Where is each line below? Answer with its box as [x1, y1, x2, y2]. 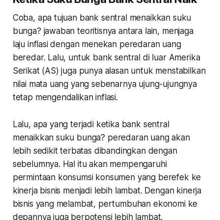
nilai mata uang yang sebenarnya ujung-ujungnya [12, 79, 197, 89]
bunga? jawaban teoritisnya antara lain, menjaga [12, 26, 193, 36]
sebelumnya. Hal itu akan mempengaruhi [12, 159, 167, 169]
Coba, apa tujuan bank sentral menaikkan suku [12, 12, 192, 23]
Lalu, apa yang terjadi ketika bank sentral [12, 119, 169, 129]
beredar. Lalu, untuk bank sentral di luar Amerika [12, 52, 200, 62]
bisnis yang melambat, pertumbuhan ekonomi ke [12, 198, 198, 209]
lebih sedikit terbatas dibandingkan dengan [12, 145, 177, 156]
